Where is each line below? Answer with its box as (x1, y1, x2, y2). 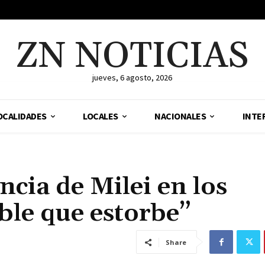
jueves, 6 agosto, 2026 (92, 72, 173, 83)
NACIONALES (154, 110, 206, 122)
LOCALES (83, 110, 118, 122)
